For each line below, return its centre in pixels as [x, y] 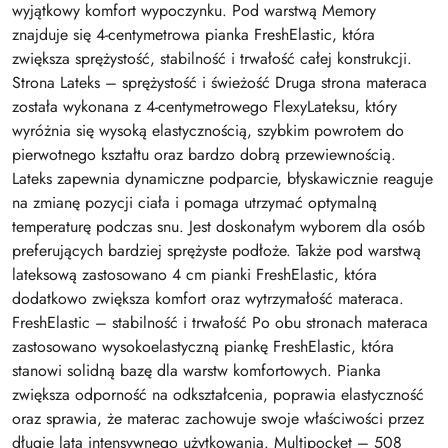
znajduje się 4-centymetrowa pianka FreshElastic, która [193, 34]
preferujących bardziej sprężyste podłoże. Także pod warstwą [216, 250]
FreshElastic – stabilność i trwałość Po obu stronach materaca [220, 322]
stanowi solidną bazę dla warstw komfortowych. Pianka [196, 370]
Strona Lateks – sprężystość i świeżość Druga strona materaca [219, 82]
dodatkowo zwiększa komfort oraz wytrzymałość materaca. [208, 298]
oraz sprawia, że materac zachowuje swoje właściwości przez [218, 418]
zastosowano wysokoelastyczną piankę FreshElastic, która [203, 346]
